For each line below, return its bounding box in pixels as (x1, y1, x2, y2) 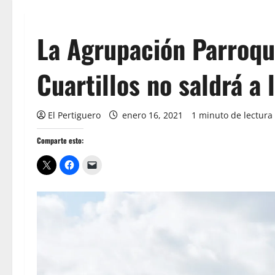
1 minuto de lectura (192, 109, 273, 121)
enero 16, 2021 (120, 109, 185, 121)
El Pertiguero (48, 109, 101, 121)
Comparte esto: (37, 135, 83, 145)
